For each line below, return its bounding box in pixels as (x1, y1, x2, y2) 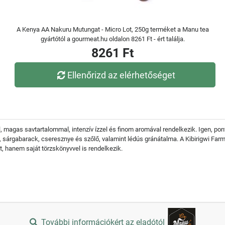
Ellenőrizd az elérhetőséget (67, 69, 176, 80)
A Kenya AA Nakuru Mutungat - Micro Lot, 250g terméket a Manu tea (16, 26, 209, 33)
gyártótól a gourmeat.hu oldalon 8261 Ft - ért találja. (40, 35, 185, 43)
